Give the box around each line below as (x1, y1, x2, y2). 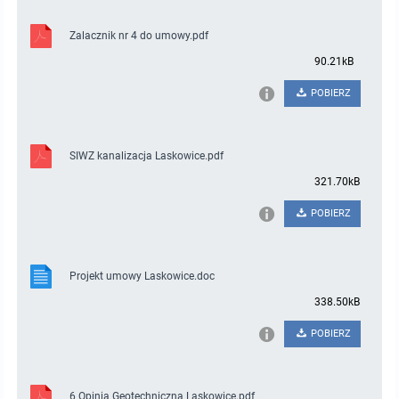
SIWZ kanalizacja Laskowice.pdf (69, 150, 224, 163)
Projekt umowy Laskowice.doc (69, 270, 216, 283)
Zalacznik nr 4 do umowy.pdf (69, 29, 209, 43)
